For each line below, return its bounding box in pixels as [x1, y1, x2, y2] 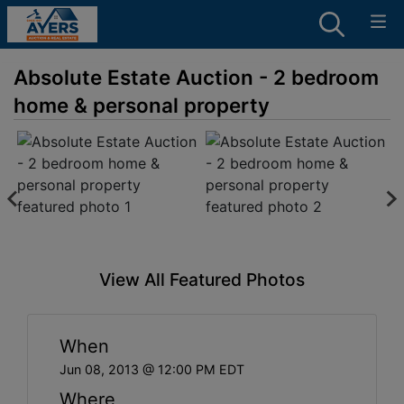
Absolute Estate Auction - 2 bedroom [14, 65, 379, 89]
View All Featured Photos [99, 268, 305, 290]
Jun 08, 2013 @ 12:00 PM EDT [60, 361, 244, 377]
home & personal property [14, 93, 270, 117]
